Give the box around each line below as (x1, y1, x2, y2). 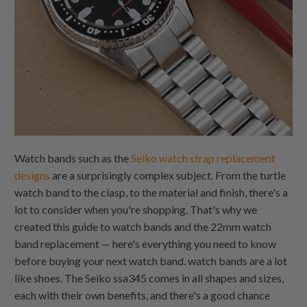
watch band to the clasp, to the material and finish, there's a (14, 185, 288, 199)
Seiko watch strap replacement (131, 151, 276, 164)
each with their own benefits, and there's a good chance (14, 288, 271, 302)
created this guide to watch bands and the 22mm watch (14, 219, 272, 233)
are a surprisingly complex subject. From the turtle (50, 168, 286, 182)
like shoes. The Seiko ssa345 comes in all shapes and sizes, (14, 271, 284, 284)
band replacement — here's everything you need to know (14, 236, 277, 250)
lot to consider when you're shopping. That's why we (14, 202, 258, 216)
